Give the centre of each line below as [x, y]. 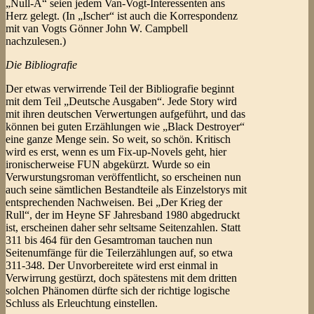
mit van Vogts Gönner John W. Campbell [97, 29]
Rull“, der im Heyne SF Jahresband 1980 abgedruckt [123, 215]
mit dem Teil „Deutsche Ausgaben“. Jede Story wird [121, 102]
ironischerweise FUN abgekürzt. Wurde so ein [108, 165]
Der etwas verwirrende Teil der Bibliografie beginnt [120, 89]
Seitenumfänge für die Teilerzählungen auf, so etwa [119, 253]
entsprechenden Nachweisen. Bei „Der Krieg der [114, 203]
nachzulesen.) [36, 41]
